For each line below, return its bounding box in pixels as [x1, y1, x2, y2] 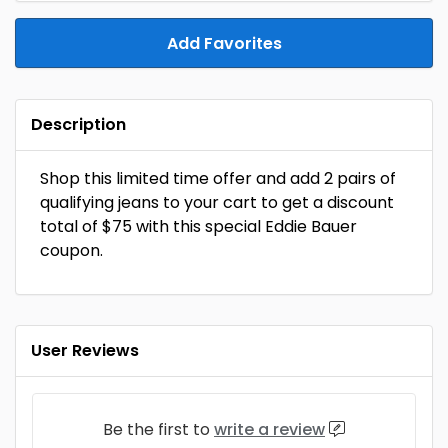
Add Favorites [166, 32, 282, 55]
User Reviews [31, 339, 139, 362]
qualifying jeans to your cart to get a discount [40, 191, 394, 214]
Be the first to [103, 418, 214, 441]
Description [31, 113, 126, 136]
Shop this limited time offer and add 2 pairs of [40, 167, 396, 190]
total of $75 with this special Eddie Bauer [40, 215, 357, 238]
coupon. [40, 239, 103, 262]
